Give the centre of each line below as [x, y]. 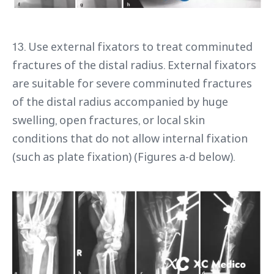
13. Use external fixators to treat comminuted [132, 47]
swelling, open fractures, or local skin [109, 120]
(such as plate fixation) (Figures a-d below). [124, 157]
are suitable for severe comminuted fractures [132, 83]
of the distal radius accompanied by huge [120, 102]
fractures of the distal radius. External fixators [134, 65]
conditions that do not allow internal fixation [130, 139]
